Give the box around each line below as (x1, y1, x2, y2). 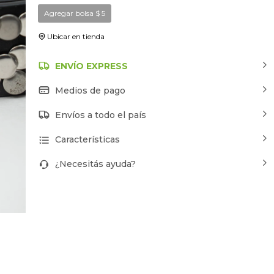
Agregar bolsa (43, 8, 95, 18)
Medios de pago (54, 84, 125, 96)
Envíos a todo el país (54, 109, 146, 120)
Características (54, 133, 120, 145)
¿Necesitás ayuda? (54, 158, 136, 169)
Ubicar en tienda (46, 31, 105, 41)
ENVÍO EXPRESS (54, 60, 128, 72)
